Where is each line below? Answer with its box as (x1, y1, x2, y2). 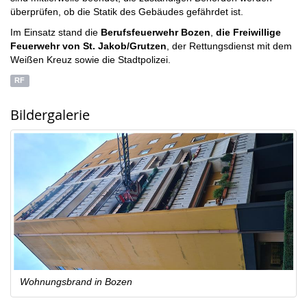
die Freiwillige (216, 26, 281, 38)
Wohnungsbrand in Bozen (20, 275, 132, 287)
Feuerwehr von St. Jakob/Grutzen (10, 40, 167, 51)
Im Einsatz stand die (10, 26, 101, 38)
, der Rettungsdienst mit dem (167, 40, 292, 51)
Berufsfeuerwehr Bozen (101, 26, 210, 38)
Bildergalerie (10, 105, 90, 124)
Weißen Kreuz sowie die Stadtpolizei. (10, 53, 171, 65)
